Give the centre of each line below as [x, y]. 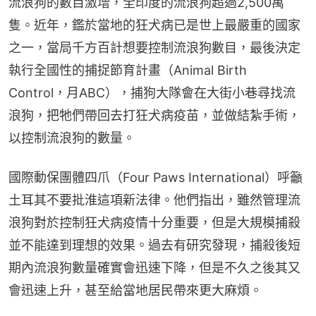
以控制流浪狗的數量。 [72, 138]
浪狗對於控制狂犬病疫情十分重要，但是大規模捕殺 [154, 223]
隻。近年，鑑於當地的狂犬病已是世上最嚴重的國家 [154, 25]
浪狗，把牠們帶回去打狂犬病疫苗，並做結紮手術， [154, 116]
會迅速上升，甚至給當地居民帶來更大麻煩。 [135, 291]
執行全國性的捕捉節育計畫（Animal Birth [128, 71]
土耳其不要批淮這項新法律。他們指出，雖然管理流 [154, 200]
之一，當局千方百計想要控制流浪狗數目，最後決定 [154, 48]
